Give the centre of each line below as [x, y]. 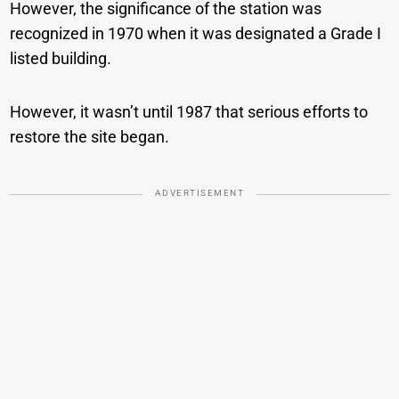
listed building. [61, 59]
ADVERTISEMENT [199, 193]
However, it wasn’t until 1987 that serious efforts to [189, 112]
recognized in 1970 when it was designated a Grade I [196, 34]
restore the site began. [90, 137]
